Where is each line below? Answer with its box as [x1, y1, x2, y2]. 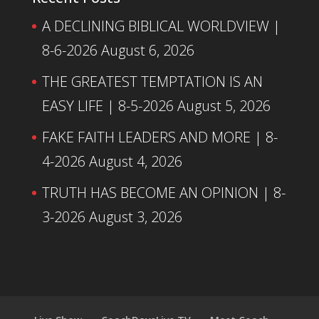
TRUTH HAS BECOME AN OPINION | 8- [41, 183, 286, 203]
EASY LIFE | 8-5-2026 [41, 96, 174, 116]
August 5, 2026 [177, 96, 271, 116]
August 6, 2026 [100, 41, 194, 61]
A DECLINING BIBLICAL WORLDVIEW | [41, 16, 281, 36]
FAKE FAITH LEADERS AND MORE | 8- [41, 127, 278, 147]
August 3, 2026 [88, 207, 182, 227]
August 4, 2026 [88, 152, 182, 172]
